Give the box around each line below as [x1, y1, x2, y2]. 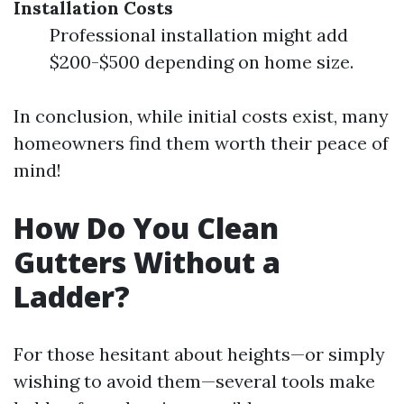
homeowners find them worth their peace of [14, 132, 389, 154]
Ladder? [14, 277, 130, 316]
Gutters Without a [14, 243, 280, 281]
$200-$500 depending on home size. [50, 50, 353, 73]
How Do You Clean [14, 208, 279, 247]
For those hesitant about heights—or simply [14, 343, 385, 365]
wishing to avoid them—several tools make [14, 370, 375, 392]
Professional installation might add [50, 23, 348, 46]
